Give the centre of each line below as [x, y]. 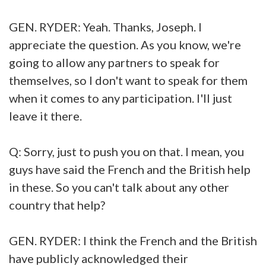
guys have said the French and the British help [130, 169]
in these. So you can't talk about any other [119, 187]
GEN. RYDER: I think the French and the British [133, 240]
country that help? [58, 205]
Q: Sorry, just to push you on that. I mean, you [126, 151]
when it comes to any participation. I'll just [121, 98]
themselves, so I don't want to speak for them [128, 80]
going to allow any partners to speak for [114, 62]
